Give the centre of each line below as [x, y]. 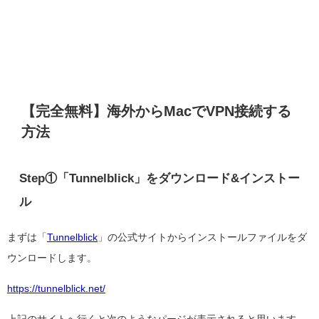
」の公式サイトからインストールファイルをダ [202, 237]
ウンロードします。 [52, 257]
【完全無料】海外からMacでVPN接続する [156, 111]
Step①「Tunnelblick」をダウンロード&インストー [159, 178]
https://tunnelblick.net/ [56, 288]
